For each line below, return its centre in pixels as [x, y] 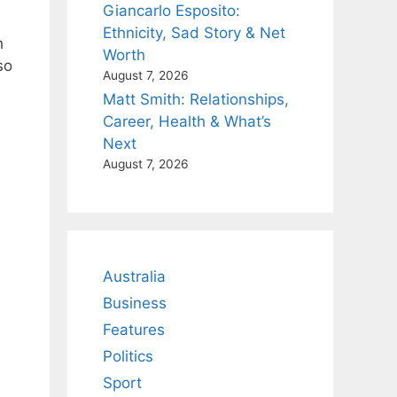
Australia [134, 276]
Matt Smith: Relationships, [196, 99]
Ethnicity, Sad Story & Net [194, 33]
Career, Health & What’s [187, 121]
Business [135, 303]
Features [134, 330]
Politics [128, 356]
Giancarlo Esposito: [171, 11]
